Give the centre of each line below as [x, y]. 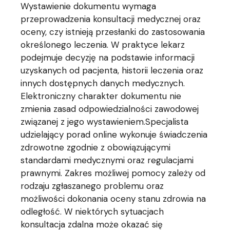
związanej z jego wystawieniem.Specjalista [105, 122]
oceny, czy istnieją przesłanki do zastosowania [113, 32]
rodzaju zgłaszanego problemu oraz [92, 186]
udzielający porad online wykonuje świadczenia [114, 135]
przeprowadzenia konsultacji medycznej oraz [111, 19]
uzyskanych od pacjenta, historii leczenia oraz [112, 71]
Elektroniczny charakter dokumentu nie [101, 96]
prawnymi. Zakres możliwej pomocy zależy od [113, 173]
